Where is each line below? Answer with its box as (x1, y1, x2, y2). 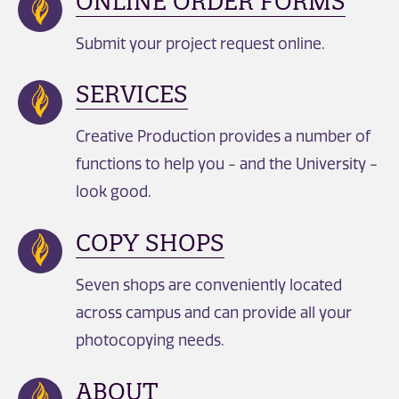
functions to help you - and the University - (76, 154, 378, 173)
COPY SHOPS (76, 228, 224, 258)
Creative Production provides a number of (76, 126, 370, 145)
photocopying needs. (76, 330, 224, 349)
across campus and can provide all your (76, 303, 352, 322)
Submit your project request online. (76, 34, 325, 53)
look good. (76, 182, 151, 200)
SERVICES (76, 79, 188, 110)
